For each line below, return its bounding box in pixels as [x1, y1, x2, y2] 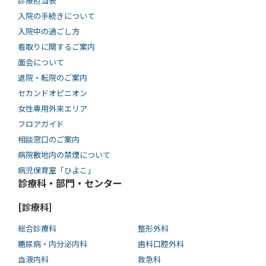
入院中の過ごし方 [18, 26, 80, 37]
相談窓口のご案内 [18, 134, 80, 145]
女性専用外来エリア [18, 103, 87, 115]
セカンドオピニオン [18, 87, 87, 99]
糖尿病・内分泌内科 [18, 238, 87, 250]
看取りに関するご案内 [18, 41, 95, 53]
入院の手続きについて [18, 10, 95, 22]
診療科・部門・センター [18, 176, 122, 191]
